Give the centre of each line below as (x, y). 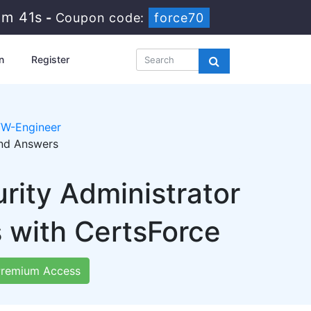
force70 (180, 18)
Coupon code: (103, 18)
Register (50, 59)
